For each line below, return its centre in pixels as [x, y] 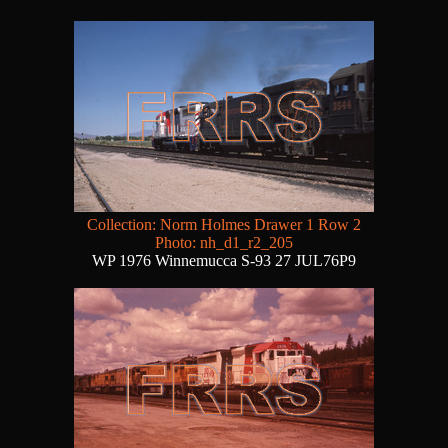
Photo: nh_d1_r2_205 [224, 243]
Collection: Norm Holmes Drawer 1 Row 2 [224, 225]
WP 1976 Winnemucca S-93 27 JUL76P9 [224, 261]
